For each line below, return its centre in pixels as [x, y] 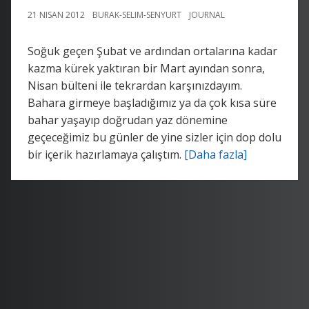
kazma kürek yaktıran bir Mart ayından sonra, [146, 68]
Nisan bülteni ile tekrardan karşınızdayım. [135, 85]
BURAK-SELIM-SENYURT [137, 14]
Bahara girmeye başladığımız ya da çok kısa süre [152, 102]
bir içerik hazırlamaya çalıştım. [106, 154]
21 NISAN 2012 [56, 14]
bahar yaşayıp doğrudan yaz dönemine [128, 120]
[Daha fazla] [216, 154]
